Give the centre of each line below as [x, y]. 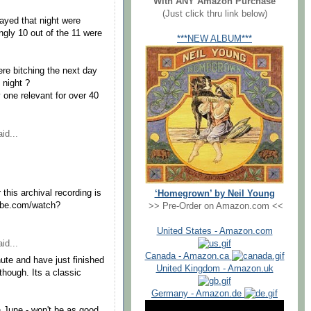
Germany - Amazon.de [198, 293]
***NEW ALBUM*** [215, 39]
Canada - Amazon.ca [188, 256]
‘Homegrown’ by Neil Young [215, 193]
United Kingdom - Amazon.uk [215, 268]
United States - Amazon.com [215, 231]
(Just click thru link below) [215, 14]
